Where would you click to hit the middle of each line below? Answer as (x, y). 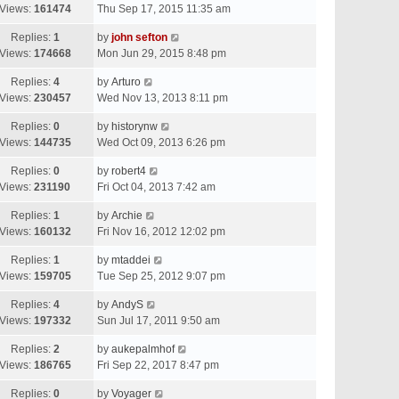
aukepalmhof (143, 349)
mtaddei (131, 260)
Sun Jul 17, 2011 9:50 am (159, 321)
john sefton (139, 37)
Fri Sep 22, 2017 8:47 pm (158, 365)
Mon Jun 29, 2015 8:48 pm (162, 53)
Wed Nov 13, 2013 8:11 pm (163, 98)
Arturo (126, 82)
